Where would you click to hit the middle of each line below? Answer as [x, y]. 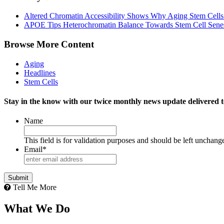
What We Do [37, 209]
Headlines [40, 72]
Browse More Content [49, 44]
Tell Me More [34, 187]
